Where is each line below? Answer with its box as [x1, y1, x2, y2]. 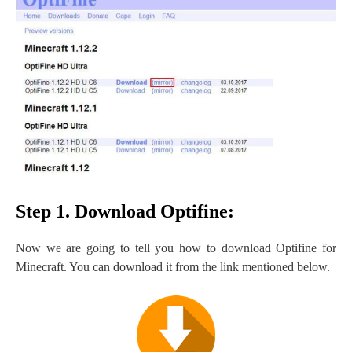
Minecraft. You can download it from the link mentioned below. [16, 260, 330, 274]
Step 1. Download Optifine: [16, 201, 234, 222]
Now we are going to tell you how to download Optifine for [16, 241, 336, 255]
